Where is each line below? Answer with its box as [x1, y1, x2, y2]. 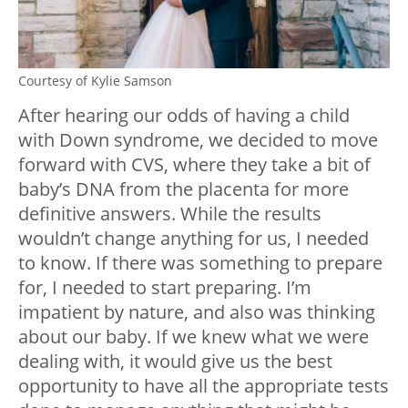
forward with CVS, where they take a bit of [18, 152, 371, 178]
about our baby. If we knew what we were [18, 324, 369, 350]
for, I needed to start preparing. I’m [18, 275, 311, 301]
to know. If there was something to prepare [18, 250, 382, 276]
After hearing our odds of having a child [18, 103, 350, 128]
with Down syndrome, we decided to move [18, 127, 378, 153]
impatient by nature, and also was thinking [18, 300, 375, 325]
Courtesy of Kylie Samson [18, 72, 172, 90]
